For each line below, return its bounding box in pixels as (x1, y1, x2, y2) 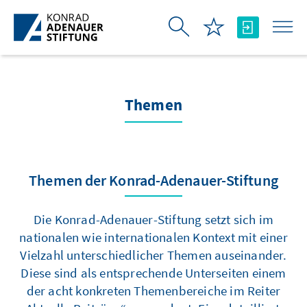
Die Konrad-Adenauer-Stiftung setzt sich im (33, 211, 274, 228)
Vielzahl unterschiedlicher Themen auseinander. (20, 247, 287, 263)
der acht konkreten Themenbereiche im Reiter (26, 282, 281, 299)
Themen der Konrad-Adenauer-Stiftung (29, 171, 278, 190)
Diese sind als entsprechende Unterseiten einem (21, 265, 286, 281)
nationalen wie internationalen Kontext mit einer (19, 229, 288, 245)
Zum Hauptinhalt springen (3, 3, 143, 19)
